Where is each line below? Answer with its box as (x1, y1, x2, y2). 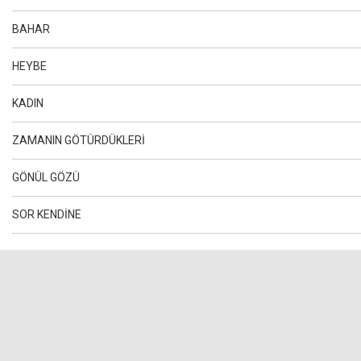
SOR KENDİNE (12, 207, 81, 221)
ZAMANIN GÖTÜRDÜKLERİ (12, 133, 145, 147)
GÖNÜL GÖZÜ (12, 170, 80, 184)
